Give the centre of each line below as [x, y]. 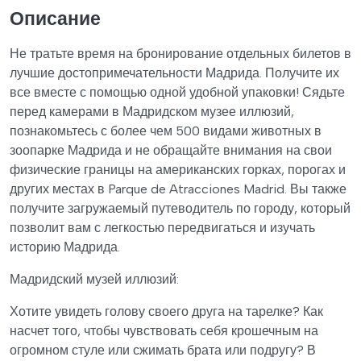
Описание [55, 18]
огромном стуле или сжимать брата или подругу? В [163, 350]
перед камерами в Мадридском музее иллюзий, [152, 111]
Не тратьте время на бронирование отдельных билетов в [180, 53]
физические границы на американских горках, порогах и [178, 169]
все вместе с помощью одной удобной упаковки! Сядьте [177, 92]
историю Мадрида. [65, 247]
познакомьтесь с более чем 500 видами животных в [166, 131]
